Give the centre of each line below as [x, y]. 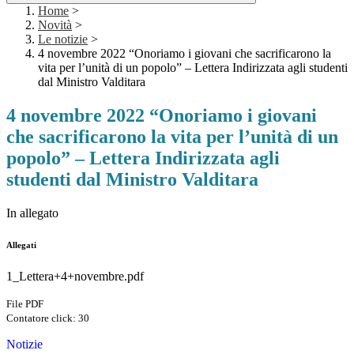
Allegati [21, 245]
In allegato [32, 213]
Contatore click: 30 [48, 318]
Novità [55, 25]
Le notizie [63, 40]
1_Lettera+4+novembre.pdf [75, 277]
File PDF [25, 304]
